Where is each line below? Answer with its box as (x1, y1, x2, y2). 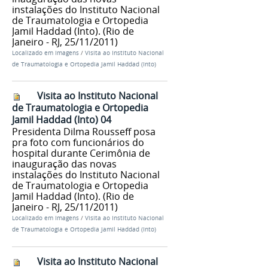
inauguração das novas (12, 157, 117, 171)
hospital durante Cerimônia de (12, 147, 150, 160)
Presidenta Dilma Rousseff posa (12, 125, 156, 139)
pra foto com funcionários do (12, 136, 144, 150)
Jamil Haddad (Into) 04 (12, 113, 111, 127)
